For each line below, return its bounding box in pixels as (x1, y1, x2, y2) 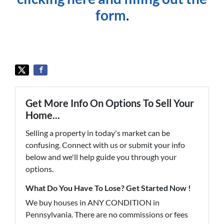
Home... (25, 108, 60, 121)
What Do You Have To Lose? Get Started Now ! (25, 182, 191, 192)
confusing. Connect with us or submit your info (25, 139, 185, 149)
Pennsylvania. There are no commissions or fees (25, 209, 188, 219)
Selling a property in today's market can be (25, 127, 170, 137)
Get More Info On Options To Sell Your (25, 96, 194, 109)
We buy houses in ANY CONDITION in (25, 197, 159, 207)
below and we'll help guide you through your (25, 151, 176, 161)
